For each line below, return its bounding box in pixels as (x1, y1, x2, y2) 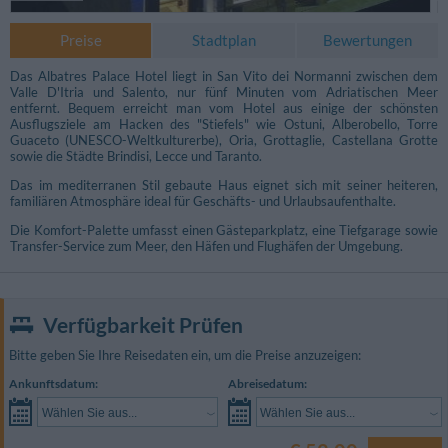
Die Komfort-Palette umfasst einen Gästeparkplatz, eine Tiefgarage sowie (10, 222, 438, 239)
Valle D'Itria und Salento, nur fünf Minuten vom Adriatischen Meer (10, 84, 438, 101)
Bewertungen (322, 31, 412, 50)
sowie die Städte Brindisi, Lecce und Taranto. (10, 148, 262, 165)
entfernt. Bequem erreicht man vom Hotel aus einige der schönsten (10, 100, 438, 117)
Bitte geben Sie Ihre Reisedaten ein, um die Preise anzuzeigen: (9, 347, 361, 364)
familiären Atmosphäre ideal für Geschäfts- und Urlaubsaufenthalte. (10, 193, 396, 210)
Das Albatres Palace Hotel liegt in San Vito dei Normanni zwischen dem (10, 68, 438, 85)
